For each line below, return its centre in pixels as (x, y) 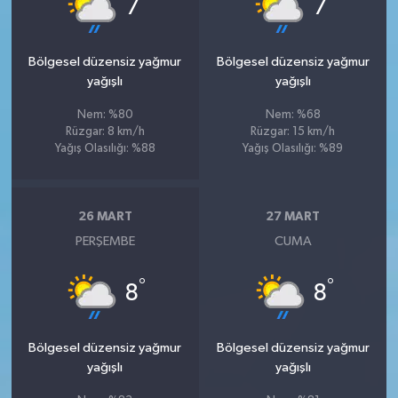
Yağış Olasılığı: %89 (293, 148)
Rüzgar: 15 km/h (293, 131)
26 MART (105, 217)
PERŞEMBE (105, 241)
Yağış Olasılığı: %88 (105, 148)
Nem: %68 (293, 115)
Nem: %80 (105, 115)
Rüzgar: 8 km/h (105, 131)
